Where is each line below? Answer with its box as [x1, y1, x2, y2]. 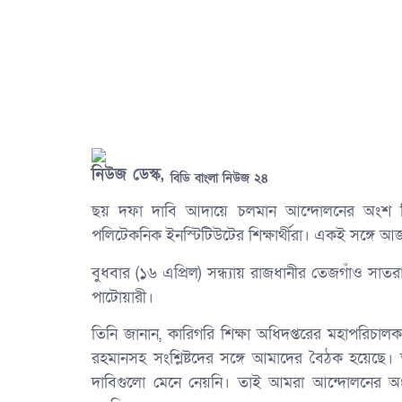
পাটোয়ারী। [92, 286, 153, 308]
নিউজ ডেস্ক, [92, 163, 170, 185]
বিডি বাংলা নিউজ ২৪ [170, 170, 268, 188]
